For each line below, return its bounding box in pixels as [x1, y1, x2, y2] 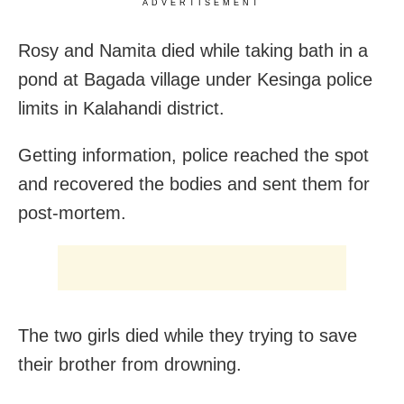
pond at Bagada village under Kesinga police [18, 69, 372, 89]
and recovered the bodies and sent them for [18, 173, 370, 194]
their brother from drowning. [18, 353, 242, 374]
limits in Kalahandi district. [18, 97, 225, 118]
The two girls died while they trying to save [18, 325, 357, 345]
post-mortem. [18, 202, 126, 223]
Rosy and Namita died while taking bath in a [18, 40, 368, 60]
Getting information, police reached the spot [18, 144, 369, 165]
